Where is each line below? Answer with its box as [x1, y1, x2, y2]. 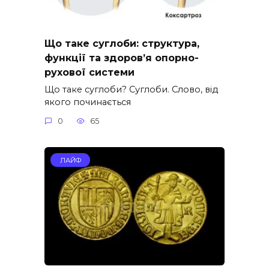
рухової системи [44, 66, 134, 78]
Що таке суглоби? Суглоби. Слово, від [44, 83, 218, 95]
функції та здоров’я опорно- [44, 52, 199, 64]
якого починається [44, 96, 131, 107]
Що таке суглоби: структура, [44, 37, 199, 49]
